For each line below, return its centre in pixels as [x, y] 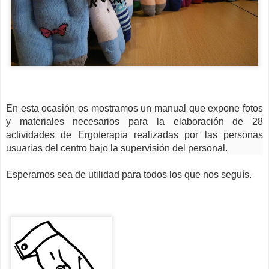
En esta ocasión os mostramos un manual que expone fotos [134, 108]
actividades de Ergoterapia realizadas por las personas [134, 135]
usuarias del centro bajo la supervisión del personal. [117, 148]
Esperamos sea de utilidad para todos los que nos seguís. [129, 174]
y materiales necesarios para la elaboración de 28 [134, 122]
